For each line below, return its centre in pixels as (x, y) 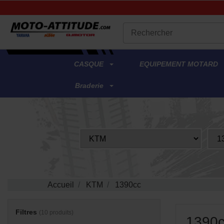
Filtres (27, 212)
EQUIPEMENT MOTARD (180, 64)
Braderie (90, 85)
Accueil (61, 184)
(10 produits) (56, 212)
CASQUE (90, 64)
